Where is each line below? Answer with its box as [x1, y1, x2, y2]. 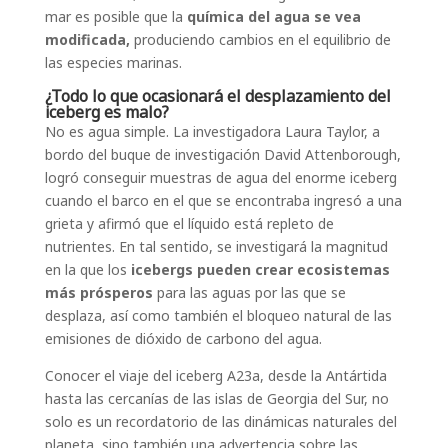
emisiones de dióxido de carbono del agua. [44, 329, 326, 349]
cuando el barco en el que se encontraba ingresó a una [44, 191, 402, 211]
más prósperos [44, 283, 153, 303]
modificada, [44, 30, 130, 50]
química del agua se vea [182, 7, 361, 27]
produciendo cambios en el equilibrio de [129, 30, 391, 50]
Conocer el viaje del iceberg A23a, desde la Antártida [44, 366, 387, 386]
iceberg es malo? [44, 101, 169, 124]
